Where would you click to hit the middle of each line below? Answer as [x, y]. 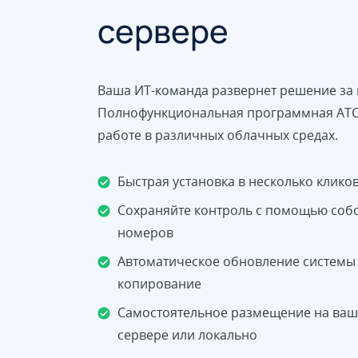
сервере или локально [187, 335]
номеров [145, 233]
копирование [159, 284]
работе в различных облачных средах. [218, 135]
